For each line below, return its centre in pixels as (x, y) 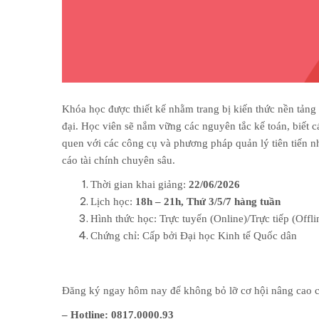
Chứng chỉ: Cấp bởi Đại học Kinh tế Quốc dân (194, 236)
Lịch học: (111, 202)
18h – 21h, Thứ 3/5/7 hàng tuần (208, 202)
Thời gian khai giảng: (140, 185)
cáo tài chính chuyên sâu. (119, 161)
